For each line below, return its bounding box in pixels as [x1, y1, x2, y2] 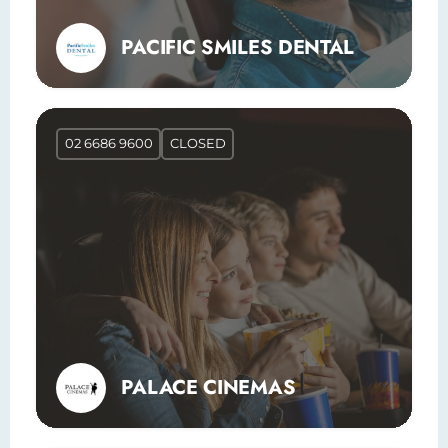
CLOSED [169, 135, 226, 152]
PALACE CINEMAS [121, 372, 296, 402]
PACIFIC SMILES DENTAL [121, 32, 355, 62]
